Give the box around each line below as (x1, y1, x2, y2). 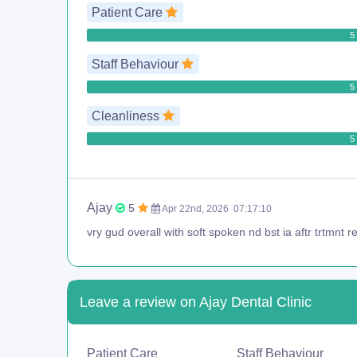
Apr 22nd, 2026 (160, 202, 231, 214)
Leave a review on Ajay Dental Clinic (80, 293, 312, 310)
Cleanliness (92, 108, 163, 123)
